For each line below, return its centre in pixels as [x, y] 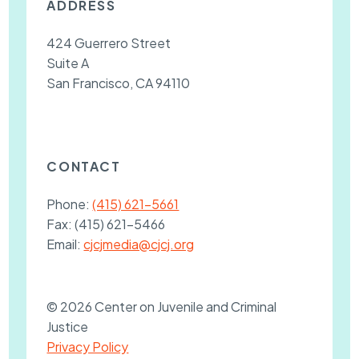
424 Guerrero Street [109, 42]
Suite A [68, 63]
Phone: [70, 204]
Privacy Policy [88, 346]
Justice [68, 326]
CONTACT [84, 167]
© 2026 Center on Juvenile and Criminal [162, 306]
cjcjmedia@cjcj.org [139, 244]
